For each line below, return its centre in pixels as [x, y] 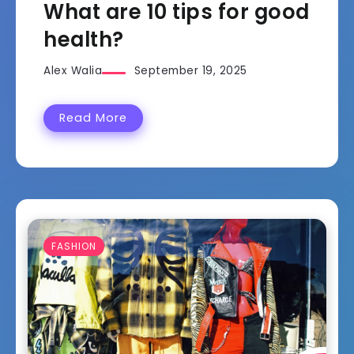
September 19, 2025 [190, 71]
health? [84, 40]
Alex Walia [73, 71]
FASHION [74, 247]
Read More [93, 118]
